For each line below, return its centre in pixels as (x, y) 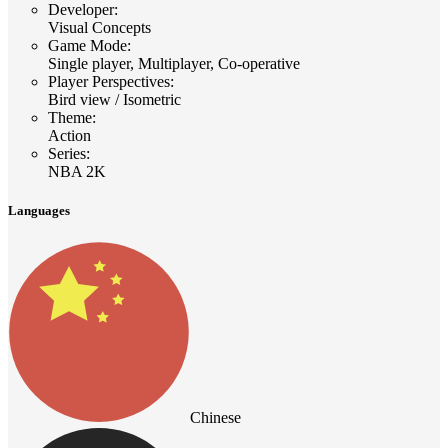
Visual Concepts (99, 28)
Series (67, 154)
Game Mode (87, 46)
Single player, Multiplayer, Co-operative (174, 64)
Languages (39, 211)
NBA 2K (77, 172)
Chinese (215, 418)
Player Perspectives (109, 82)
